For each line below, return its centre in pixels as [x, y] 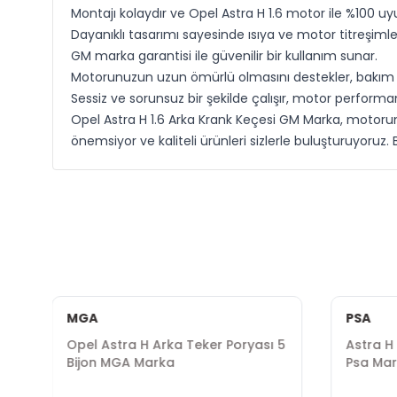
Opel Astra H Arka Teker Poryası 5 [176, 345]
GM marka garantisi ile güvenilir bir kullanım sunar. [224, 56]
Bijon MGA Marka [121, 362]
